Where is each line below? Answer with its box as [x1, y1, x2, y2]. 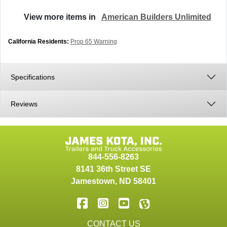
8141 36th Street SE [76, 165, 151, 174]
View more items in [23, 13, 101, 22]
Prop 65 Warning [70, 38, 117, 46]
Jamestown [71, 177, 115, 186]
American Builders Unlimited [101, 13, 211, 22]
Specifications [11, 73, 57, 82]
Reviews [11, 100, 37, 108]
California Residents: [8, 38, 69, 46]
